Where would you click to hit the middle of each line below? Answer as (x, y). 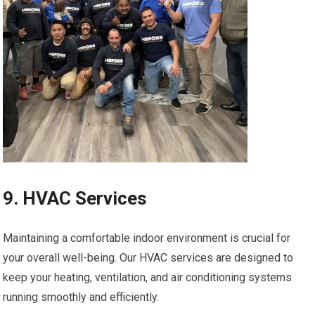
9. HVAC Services (75, 199)
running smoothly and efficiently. (81, 297)
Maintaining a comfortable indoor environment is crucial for (147, 238)
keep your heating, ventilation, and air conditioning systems (148, 278)
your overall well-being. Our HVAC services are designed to (148, 258)
